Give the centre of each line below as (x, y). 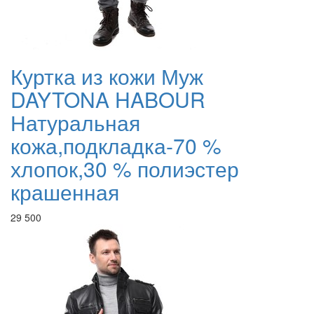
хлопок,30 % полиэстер (125, 169)
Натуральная (75, 123)
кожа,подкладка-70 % (116, 146)
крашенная (65, 192)
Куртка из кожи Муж (107, 76)
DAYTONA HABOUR (108, 100)
